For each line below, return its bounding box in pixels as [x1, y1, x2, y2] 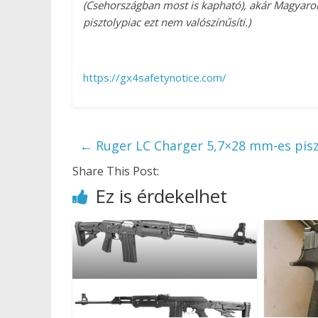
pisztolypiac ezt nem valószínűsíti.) [83, 14, 251, 29]
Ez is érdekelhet [95, 182, 227, 209]
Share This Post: [72, 163, 159, 179]
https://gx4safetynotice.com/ [83, 70, 226, 84]
